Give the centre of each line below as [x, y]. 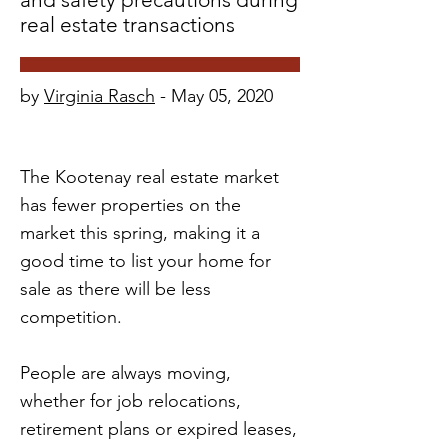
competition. [71, 317]
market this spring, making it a [140, 233]
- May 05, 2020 [214, 96]
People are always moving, [125, 373]
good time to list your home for [145, 261]
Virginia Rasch [99, 96]
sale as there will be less [115, 289]
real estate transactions [127, 24]
